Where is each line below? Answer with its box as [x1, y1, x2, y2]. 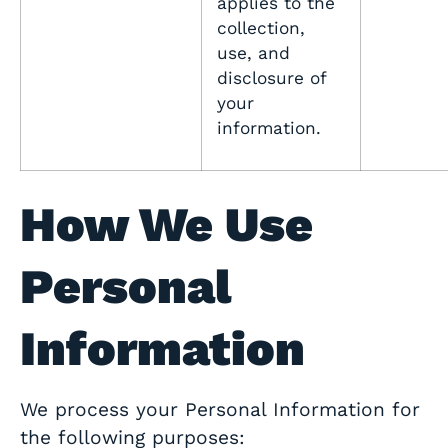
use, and [217, 43, 290, 64]
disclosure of [217, 68, 326, 89]
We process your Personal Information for [20, 398, 420, 422]
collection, [217, 18, 305, 39]
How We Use [20, 196, 313, 254]
